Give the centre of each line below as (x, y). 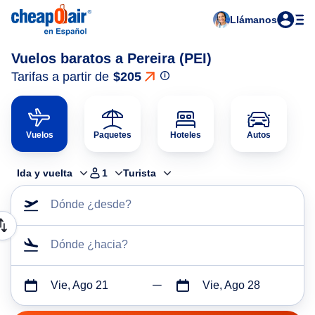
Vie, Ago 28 (231, 285)
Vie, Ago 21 (79, 285)
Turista (140, 173)
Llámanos (253, 20)
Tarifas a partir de (60, 77)
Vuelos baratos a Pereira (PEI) (111, 58)
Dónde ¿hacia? (89, 244)
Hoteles (186, 135)
